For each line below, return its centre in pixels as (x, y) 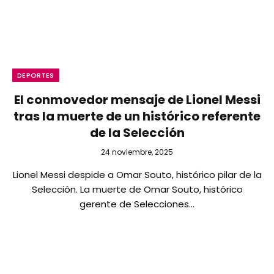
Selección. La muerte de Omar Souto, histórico (137, 189)
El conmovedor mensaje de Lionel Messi (137, 100)
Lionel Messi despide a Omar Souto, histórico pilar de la (137, 175)
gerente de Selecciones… (137, 204)
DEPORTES (36, 75)
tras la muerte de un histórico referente (137, 116)
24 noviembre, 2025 (137, 152)
